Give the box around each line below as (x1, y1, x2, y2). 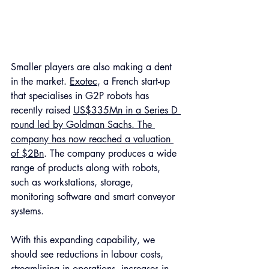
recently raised (11, 103, 73, 116)
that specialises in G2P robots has (11, 89, 152, 102)
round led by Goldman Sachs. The (11, 118, 155, 131)
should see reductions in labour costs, (11, 247, 166, 261)
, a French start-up (97, 74, 173, 88)
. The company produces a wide (44, 147, 180, 160)
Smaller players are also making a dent (11, 60, 175, 73)
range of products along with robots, (11, 161, 163, 174)
